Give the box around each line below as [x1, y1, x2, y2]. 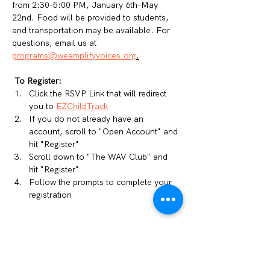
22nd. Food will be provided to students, [12, 12, 171, 23]
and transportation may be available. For [12, 25, 172, 36]
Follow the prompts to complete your [29, 177, 174, 187]
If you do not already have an [29, 113, 146, 124]
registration [29, 189, 72, 200]
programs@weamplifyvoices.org [12, 50, 136, 61]
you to [29, 101, 56, 111]
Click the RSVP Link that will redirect [29, 88, 169, 99]
